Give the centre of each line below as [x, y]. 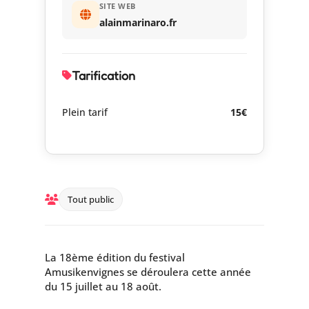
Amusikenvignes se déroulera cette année [148, 271]
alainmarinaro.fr [138, 22]
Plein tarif [84, 112]
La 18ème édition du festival [114, 257]
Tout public [90, 199]
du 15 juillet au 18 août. [103, 286]
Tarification [103, 75]
